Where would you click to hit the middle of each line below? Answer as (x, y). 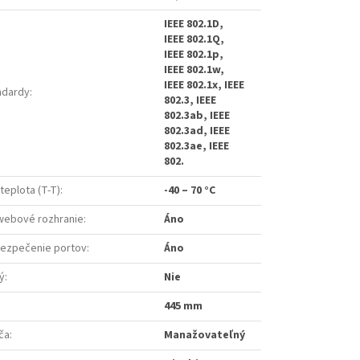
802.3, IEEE (190, 101)
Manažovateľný (205, 335)
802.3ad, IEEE (197, 131)
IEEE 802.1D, (194, 25)
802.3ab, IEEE (197, 116)
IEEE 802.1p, (194, 55)
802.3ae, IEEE (196, 147)
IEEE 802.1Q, (194, 40)
